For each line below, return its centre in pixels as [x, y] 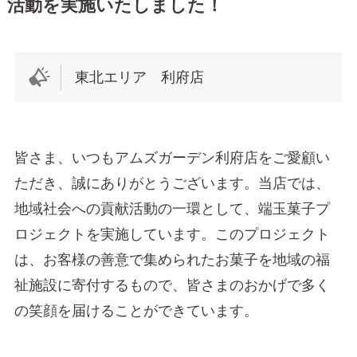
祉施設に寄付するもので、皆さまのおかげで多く [172, 286]
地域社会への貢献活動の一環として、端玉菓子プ [172, 209]
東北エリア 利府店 [140, 77]
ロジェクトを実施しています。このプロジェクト [172, 235]
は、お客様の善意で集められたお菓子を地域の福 [172, 260]
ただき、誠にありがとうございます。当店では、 [172, 184]
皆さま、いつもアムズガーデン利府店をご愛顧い [172, 158]
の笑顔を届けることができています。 [136, 311]
